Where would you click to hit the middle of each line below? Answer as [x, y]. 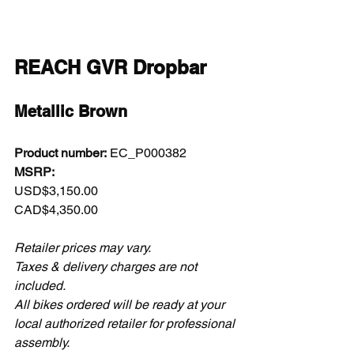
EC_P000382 [150, 153]
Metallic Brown [71, 111]
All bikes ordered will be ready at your [121, 304]
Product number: [60, 153]
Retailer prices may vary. [83, 247]
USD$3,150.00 [59, 190]
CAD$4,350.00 [59, 209]
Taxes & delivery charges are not [107, 266]
